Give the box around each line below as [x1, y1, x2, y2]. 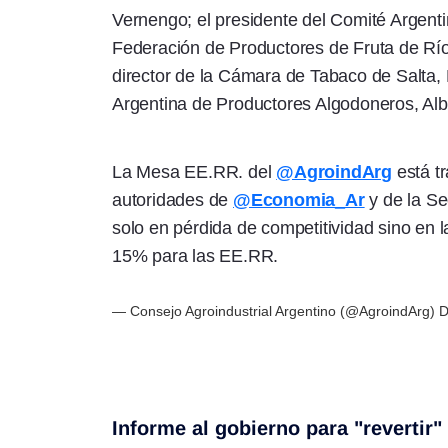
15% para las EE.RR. [112, 245, 279, 266]
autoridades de [112, 189, 234, 210]
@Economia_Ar [233, 189, 365, 210]
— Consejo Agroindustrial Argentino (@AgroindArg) [112, 302, 439, 319]
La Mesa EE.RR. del [112, 161, 277, 182]
